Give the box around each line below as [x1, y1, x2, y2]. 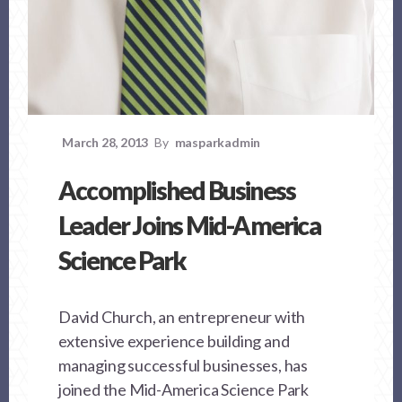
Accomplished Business [58, 174, 296, 205]
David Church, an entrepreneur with [58, 306, 306, 327]
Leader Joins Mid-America [58, 209, 320, 240]
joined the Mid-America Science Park [58, 379, 310, 399]
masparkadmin [174, 134, 261, 150]
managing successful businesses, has [58, 354, 309, 375]
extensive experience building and [58, 330, 290, 351]
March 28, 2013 [62, 134, 149, 150]
